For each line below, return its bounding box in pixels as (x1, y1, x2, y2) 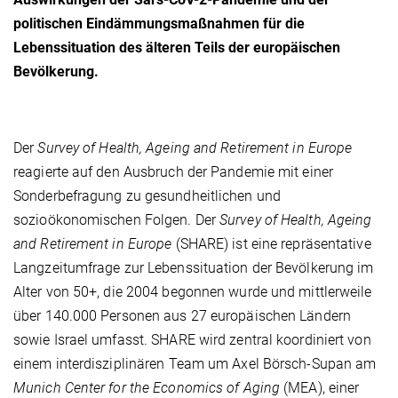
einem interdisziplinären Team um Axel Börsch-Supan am (13, 354, 377, 372)
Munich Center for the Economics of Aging (13, 378, 280, 396)
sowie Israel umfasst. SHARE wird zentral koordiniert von (13, 330, 371, 348)
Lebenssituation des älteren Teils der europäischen (13, 38, 340, 56)
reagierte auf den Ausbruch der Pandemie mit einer (13, 163, 333, 180)
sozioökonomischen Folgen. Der (13, 211, 220, 228)
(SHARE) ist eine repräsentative (171, 235, 371, 252)
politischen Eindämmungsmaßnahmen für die (13, 14, 305, 32)
